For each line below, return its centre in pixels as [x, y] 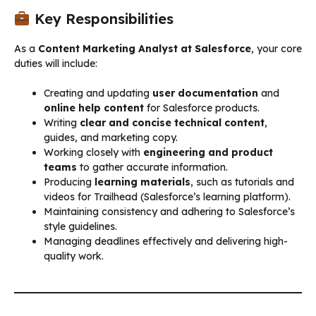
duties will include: [56, 63]
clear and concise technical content [172, 122]
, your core [276, 48]
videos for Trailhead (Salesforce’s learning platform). [167, 196]
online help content [94, 108]
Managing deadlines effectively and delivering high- [166, 241]
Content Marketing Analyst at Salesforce [145, 48]
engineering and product [208, 152]
